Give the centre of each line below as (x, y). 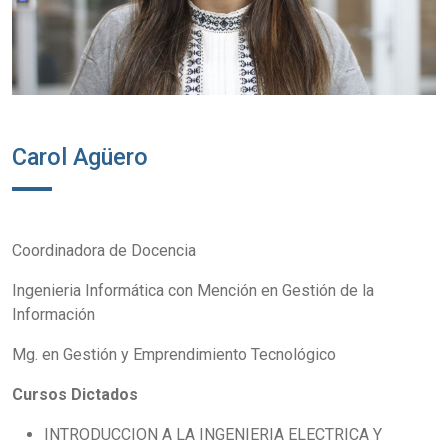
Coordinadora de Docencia (104, 251)
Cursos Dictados (75, 395)
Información (53, 315)
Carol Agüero (80, 157)
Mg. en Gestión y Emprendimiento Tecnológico (174, 355)
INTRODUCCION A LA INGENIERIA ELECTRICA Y (213, 435)
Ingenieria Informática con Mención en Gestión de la (193, 291)
